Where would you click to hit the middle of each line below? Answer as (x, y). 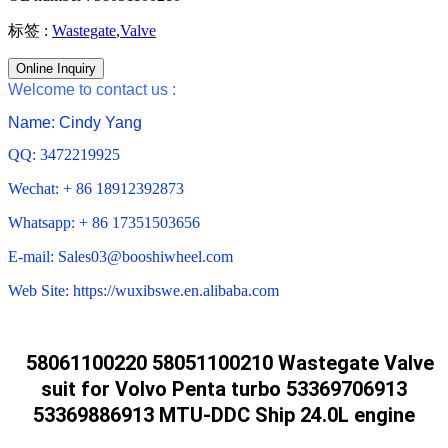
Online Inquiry (56, 68)
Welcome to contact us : (92, 89)
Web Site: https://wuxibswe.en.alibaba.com (143, 290)
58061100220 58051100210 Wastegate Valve (230, 362)
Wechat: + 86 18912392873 (96, 188)
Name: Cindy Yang (75, 122)
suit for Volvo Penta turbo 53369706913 (224, 388)
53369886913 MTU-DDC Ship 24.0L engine (224, 414)
